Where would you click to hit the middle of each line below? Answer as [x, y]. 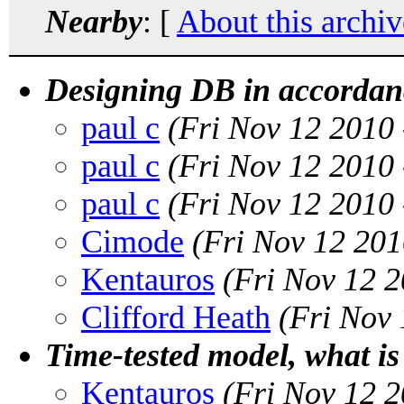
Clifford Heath [176, 317]
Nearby [94, 21]
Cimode [133, 241]
